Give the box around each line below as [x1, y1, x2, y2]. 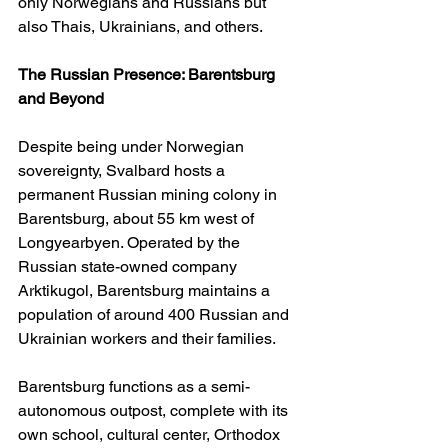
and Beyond [18, 89, 104, 109]
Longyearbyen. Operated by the [18, 233, 244, 253]
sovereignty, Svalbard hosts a [18, 161, 229, 181]
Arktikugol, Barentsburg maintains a [18, 281, 274, 301]
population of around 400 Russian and [18, 305, 293, 325]
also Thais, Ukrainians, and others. [18, 17, 263, 37]
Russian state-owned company [18, 257, 241, 277]
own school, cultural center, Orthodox [18, 425, 284, 445]
